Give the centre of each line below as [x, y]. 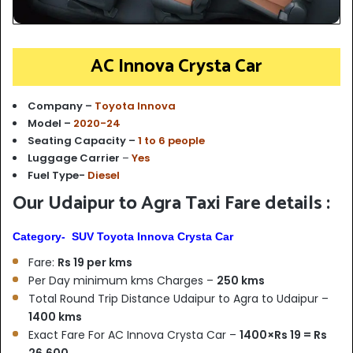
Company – [61, 106]
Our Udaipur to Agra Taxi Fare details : [171, 203]
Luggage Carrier [74, 158]
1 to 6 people [171, 140]
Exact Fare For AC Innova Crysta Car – [134, 334]
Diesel [104, 175]
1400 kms [55, 316]
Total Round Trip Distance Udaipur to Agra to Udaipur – [178, 298]
